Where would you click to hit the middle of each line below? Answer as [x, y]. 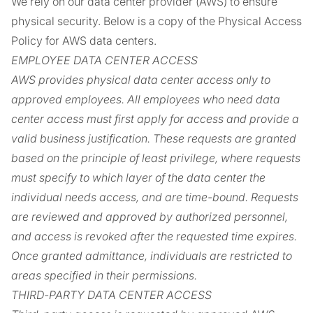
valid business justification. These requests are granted [154, 138]
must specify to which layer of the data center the [138, 177]
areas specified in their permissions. [104, 275]
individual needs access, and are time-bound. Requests [155, 197]
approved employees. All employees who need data [146, 99]
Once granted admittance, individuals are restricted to [152, 256]
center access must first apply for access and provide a [155, 119]
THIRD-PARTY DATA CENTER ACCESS [111, 295]
